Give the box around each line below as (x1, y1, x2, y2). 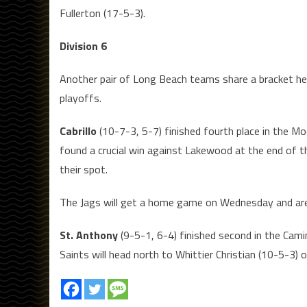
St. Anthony (60, 227, 118, 244)
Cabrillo (60, 123, 97, 140)
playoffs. (60, 90, 101, 107)
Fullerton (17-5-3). (60, 5, 145, 22)
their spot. (60, 161, 108, 178)
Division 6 (60, 38, 107, 55)
